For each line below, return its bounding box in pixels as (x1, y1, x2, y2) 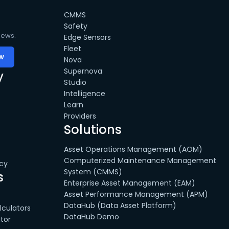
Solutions (64, 121, 122, 138)
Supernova (64, 66, 103, 76)
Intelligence (64, 88, 106, 99)
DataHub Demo (64, 212, 120, 222)
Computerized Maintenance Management (64, 155, 217, 166)
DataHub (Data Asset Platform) (64, 200, 177, 211)
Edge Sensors (64, 32, 111, 42)
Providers (64, 111, 97, 121)
